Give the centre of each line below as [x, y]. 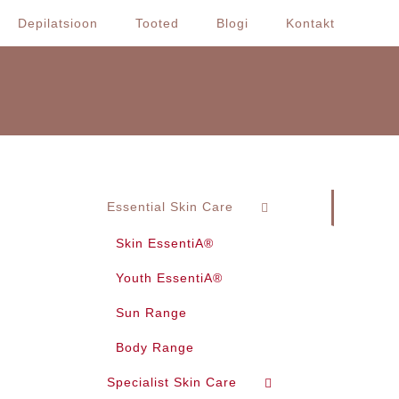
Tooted [157, 23]
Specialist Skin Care [172, 382]
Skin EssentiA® [165, 243]
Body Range [155, 347]
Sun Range [151, 312]
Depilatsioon [58, 23]
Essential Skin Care [170, 207]
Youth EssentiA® [169, 277]
